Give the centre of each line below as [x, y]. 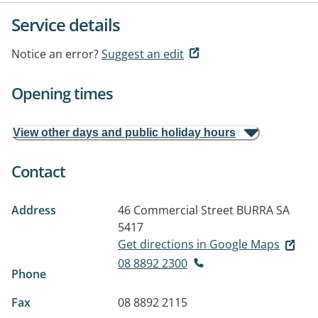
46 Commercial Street [176, 210]
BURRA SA [263, 210]
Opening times [62, 93]
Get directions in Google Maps [199, 244]
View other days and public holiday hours [124, 132]
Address [34, 210]
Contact [38, 171]
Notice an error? [55, 54]
